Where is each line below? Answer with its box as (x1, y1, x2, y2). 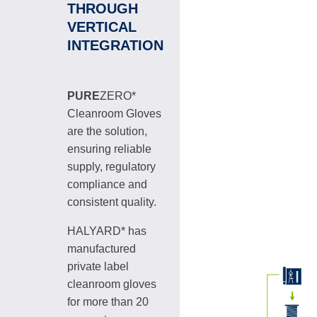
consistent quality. (67, 196, 156, 208)
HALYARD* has (67, 225, 146, 237)
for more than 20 (67, 296, 149, 308)
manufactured (67, 243, 136, 255)
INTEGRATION (67, 38, 163, 53)
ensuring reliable (67, 143, 151, 155)
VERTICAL (67, 19, 137, 35)
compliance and (67, 178, 147, 190)
